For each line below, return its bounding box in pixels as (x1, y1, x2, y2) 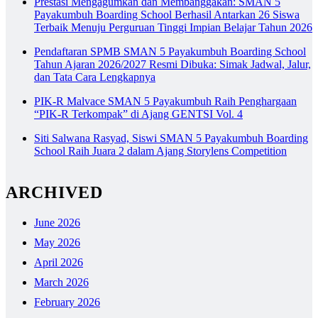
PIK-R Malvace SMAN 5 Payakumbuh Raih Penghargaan (34, 94, 297, 107)
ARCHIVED (6, 182, 103, 202)
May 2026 (34, 236, 80, 248)
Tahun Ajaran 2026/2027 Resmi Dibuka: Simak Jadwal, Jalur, (34, 57, 311, 70)
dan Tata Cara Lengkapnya (34, 70, 155, 83)
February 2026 (34, 295, 100, 308)
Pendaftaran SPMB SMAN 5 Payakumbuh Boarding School (34, 45, 306, 57)
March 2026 (34, 275, 89, 288)
